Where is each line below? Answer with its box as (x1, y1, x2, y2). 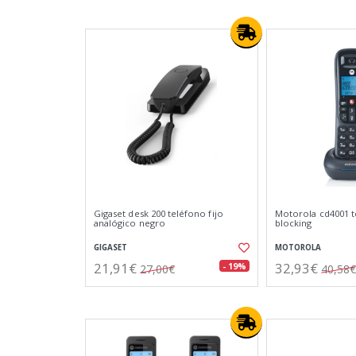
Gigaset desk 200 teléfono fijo (94, 207, 223, 219)
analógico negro (94, 217, 165, 229)
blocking (275, 217, 312, 229)
